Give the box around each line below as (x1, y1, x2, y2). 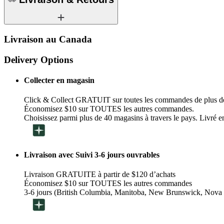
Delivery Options (4, 54, 73, 65)
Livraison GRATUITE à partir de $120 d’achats (24, 169, 175, 178)
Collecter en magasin (24, 76, 94, 85)
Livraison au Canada (4, 34, 92, 45)
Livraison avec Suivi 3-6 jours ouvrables (24, 150, 159, 159)
